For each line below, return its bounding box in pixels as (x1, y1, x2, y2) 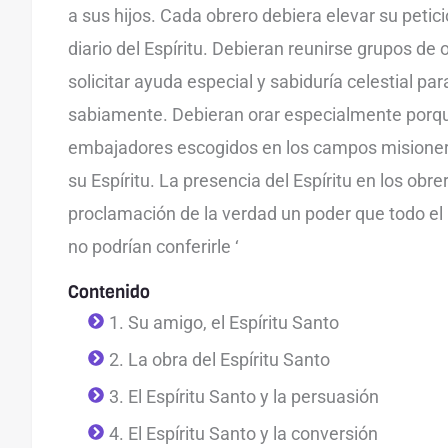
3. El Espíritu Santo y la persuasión (109, 385, 379, 407)
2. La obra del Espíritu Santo (109, 348, 330, 370)
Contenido (68, 279, 150, 304)
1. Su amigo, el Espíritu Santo (109, 311, 339, 333)
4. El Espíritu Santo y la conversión (109, 422, 378, 444)
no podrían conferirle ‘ (68, 235, 239, 257)
